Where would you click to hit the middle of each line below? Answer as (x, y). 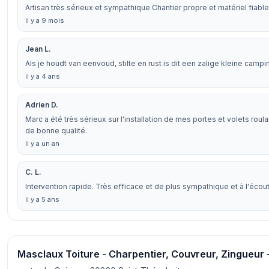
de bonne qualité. (56, 131)
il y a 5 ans (42, 199)
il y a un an (42, 144)
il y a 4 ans (43, 76)
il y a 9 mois (45, 20)
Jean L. (38, 49)
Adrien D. (42, 105)
